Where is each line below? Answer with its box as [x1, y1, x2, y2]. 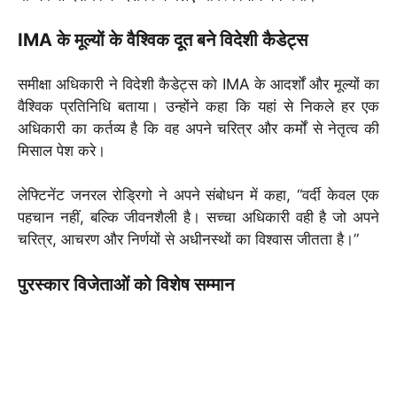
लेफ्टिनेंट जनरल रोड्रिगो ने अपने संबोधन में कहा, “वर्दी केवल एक [18, 186, 379, 205]
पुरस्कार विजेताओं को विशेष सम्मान [18, 273, 234, 295]
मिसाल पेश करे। [18, 141, 105, 160]
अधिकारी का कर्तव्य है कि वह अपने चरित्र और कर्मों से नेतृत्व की [18, 119, 379, 137]
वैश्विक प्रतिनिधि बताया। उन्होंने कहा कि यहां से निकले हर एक [18, 97, 379, 115]
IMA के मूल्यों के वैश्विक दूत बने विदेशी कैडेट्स [18, 29, 307, 51]
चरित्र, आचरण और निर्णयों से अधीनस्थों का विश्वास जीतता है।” [18, 230, 359, 249]
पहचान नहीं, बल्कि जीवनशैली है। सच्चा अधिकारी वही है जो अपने [18, 208, 379, 227]
